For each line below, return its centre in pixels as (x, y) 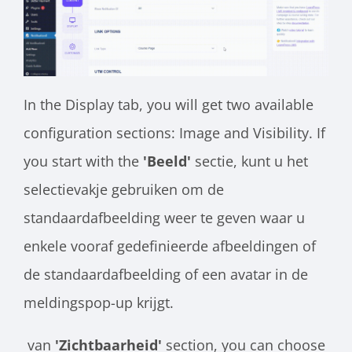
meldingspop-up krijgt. (99, 303)
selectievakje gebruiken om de (124, 190)
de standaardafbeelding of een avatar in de (166, 275)
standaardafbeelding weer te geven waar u (164, 218)
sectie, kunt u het (251, 161)
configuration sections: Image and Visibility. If (174, 133)
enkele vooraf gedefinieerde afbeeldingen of (170, 246)
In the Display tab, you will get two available (169, 105)
